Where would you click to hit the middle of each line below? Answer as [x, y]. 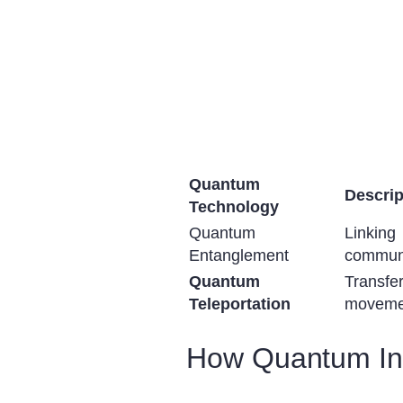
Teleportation [240, 304]
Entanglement [239, 255]
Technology [234, 206]
